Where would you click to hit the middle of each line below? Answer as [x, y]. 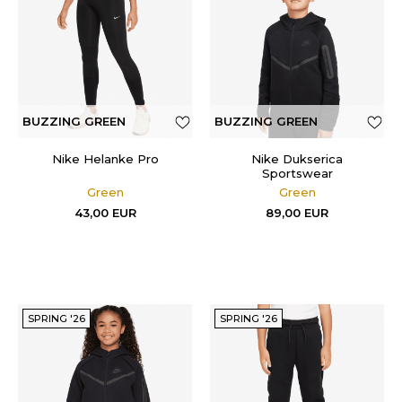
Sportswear [297, 173]
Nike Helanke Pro [105, 159]
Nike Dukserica [297, 159]
